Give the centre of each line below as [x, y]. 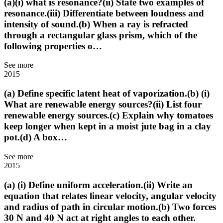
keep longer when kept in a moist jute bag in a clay [108, 126]
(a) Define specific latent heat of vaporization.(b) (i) [107, 94]
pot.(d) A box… [36, 137]
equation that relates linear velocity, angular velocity [110, 196]
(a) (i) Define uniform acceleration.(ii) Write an [98, 185]
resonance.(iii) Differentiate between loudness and [104, 13]
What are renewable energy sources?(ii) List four [103, 105]
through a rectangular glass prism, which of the [101, 35]
